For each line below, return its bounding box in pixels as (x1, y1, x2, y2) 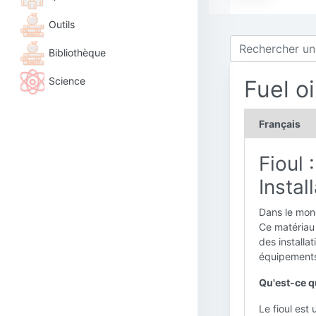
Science (49, 74, 85, 87)
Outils (49, 18, 75, 30)
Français (259, 118, 300, 130)
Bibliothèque (49, 46, 106, 59)
